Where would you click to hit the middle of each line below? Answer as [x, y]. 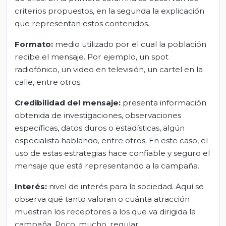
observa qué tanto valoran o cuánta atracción [102, 199]
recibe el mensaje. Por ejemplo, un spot [92, 56]
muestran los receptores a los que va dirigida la [105, 211]
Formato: [34, 44]
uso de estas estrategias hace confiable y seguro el [112, 153]
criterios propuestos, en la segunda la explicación [109, 11]
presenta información [163, 102]
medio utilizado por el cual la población [130, 44]
